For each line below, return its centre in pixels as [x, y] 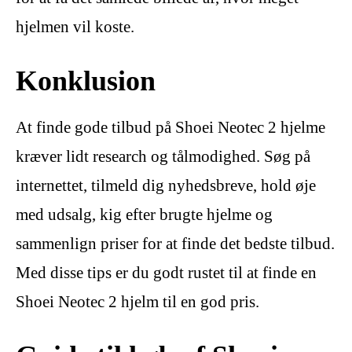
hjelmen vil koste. [75, 26]
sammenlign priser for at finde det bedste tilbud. [175, 244]
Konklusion [86, 81]
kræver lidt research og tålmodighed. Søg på [163, 157]
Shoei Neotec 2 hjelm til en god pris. [137, 302]
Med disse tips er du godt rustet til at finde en [166, 273]
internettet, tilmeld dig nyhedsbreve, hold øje [166, 186]
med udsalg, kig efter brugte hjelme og [144, 215]
